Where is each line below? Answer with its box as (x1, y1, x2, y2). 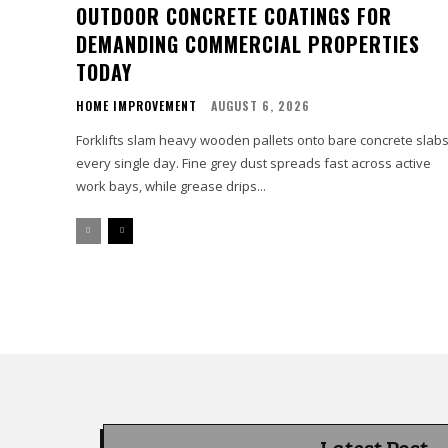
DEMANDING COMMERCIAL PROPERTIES (76, 29, 420, 60)
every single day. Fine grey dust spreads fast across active (76, 154, 431, 173)
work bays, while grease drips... (76, 177, 266, 196)
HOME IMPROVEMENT (76, 97, 197, 115)
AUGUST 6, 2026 (211, 97, 310, 115)
